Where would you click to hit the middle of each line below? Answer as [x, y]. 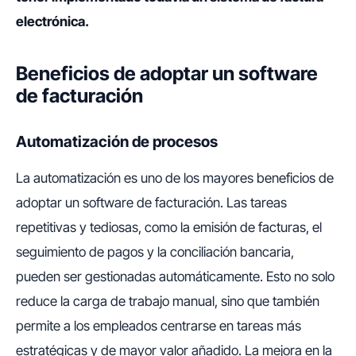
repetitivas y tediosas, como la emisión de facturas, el [169, 227]
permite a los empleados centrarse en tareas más [159, 325]
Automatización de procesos [117, 141]
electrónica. [52, 21]
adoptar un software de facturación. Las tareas [151, 202]
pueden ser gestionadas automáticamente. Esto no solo [175, 276]
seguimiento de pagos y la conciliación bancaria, [155, 252]
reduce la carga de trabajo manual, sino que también [168, 301]
